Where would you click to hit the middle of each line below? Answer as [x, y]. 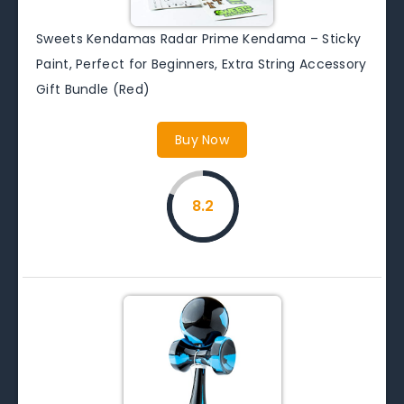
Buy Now [202, 139]
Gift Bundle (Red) [93, 89]
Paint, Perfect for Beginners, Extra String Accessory [202, 64]
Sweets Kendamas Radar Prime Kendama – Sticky [199, 38]
